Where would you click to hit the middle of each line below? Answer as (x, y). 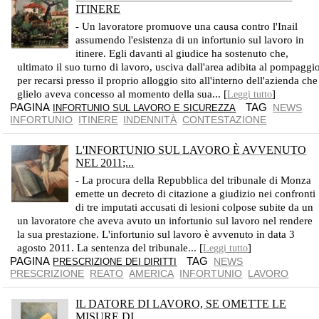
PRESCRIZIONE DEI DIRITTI (115, 262)
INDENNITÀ (150, 120)
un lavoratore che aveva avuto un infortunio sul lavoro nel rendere (165, 221)
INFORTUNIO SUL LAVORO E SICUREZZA (145, 108)
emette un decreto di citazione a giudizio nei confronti (196, 194)
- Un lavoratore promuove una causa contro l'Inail (187, 26)
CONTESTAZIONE (225, 120)
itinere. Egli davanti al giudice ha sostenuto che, (182, 53)
